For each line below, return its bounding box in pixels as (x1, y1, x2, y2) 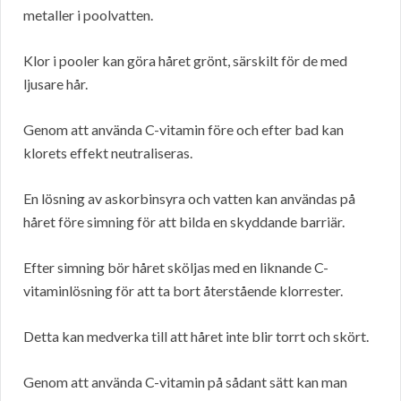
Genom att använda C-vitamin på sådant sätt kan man (23, 373, 347, 391)
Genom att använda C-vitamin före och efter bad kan (23, 121, 344, 139)
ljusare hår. (23, 75, 88, 93)
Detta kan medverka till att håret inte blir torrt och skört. (23, 328, 369, 346)
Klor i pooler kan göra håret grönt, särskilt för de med (23, 52, 347, 70)
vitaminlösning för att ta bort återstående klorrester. (23, 282, 343, 300)
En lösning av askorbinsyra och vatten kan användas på (23, 190, 355, 208)
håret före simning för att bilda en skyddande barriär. (23, 213, 345, 231)
